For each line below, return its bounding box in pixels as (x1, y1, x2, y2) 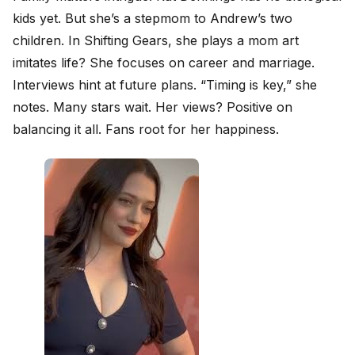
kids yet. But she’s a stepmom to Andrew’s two (13, 10, 292, 27)
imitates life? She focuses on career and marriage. (13, 55, 315, 71)
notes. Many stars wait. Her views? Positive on (13, 99, 292, 116)
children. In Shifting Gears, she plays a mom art (13, 32, 299, 49)
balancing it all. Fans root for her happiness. (13, 121, 279, 138)
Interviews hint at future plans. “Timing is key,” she (13, 77, 317, 94)
